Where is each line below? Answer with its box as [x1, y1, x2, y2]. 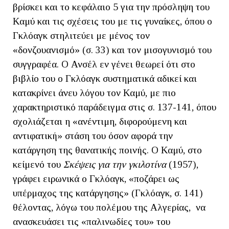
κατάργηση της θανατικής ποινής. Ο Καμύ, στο [13, 145, 202, 156]
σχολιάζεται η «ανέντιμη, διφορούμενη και [13, 116, 187, 127]
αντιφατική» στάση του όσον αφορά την [13, 130, 173, 142]
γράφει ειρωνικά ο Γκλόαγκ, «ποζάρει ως [13, 173, 179, 185]
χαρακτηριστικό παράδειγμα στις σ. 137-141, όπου [13, 102, 216, 113]
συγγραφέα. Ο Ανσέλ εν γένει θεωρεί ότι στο [13, 59, 195, 70]
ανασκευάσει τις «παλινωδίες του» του [13, 216, 170, 227]
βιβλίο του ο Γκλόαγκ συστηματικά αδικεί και [13, 73, 197, 84]
